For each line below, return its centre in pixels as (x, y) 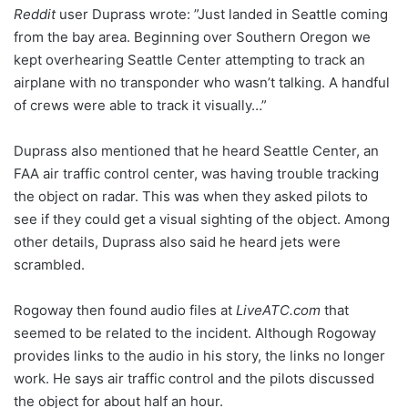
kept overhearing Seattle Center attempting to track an (189, 60)
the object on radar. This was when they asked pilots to (191, 197)
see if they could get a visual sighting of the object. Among (202, 219)
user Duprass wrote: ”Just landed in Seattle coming (222, 15)
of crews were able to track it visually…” (140, 106)
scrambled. (49, 265)
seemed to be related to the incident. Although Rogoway (195, 333)
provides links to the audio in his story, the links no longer (199, 356)
